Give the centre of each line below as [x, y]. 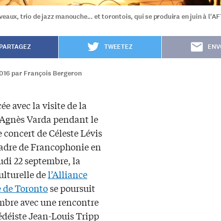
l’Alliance [68, 174]
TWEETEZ [118, 47]
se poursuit [72, 188]
